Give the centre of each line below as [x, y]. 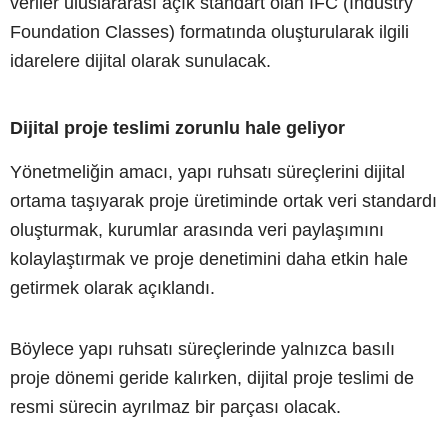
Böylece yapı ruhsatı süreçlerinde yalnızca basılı [202, 349]
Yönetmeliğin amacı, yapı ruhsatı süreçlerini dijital [207, 172]
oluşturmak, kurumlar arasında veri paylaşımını [197, 230]
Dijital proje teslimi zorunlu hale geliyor [177, 128]
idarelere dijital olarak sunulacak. [140, 61]
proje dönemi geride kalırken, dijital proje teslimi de [212, 378]
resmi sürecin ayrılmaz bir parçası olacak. [175, 407]
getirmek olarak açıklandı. [112, 288]
